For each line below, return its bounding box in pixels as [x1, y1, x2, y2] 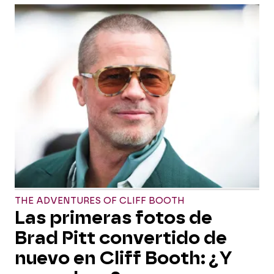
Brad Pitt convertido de [15, 228, 227, 248]
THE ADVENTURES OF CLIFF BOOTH [15, 196, 185, 206]
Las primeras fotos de [15, 207, 212, 228]
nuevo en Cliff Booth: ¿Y [15, 248, 232, 268]
